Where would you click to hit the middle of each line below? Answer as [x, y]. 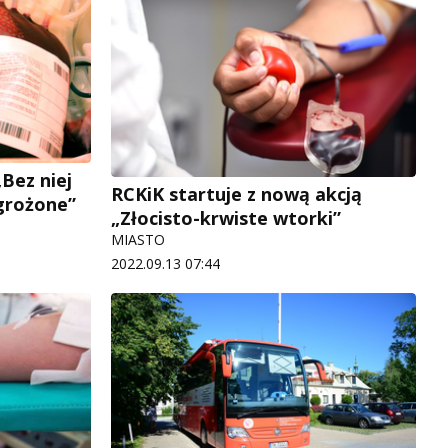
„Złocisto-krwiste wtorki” [226, 218]
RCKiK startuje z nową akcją [236, 194]
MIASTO [138, 240]
